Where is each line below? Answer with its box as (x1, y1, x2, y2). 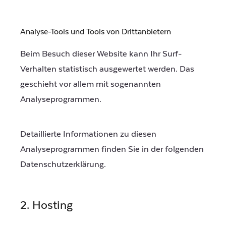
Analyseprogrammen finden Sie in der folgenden (20, 144, 204, 155)
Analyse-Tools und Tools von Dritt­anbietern (20, 27, 171, 36)
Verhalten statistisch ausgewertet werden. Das (20, 64, 194, 74)
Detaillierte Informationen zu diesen (20, 129, 156, 140)
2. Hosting (20, 199, 73, 212)
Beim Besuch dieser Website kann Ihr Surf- (20, 48, 182, 59)
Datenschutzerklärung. (20, 159, 106, 170)
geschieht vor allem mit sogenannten (20, 79, 161, 89)
